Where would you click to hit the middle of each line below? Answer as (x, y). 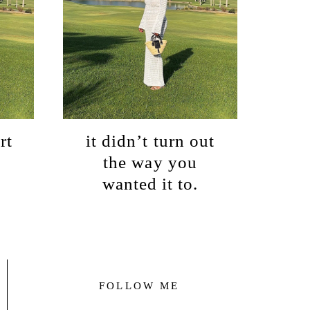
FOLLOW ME (139, 285)
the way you (150, 163)
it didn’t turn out (150, 141)
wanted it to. (150, 184)
